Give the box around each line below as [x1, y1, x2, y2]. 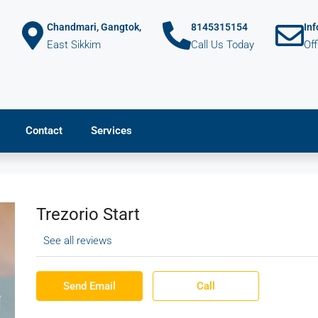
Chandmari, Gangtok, [47, 21, 141, 33]
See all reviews [43, 234, 112, 247]
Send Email [62, 279, 116, 292]
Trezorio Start [35, 204, 140, 224]
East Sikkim [47, 38, 101, 51]
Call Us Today [191, 38, 254, 51]
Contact [26, 124, 62, 137]
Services [91, 124, 132, 137]
